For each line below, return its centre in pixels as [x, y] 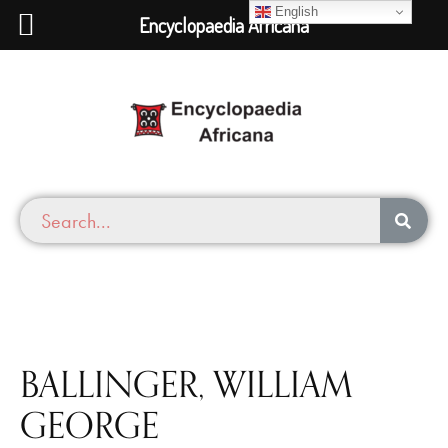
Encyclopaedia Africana [224, 25]
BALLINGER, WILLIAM [186, 384]
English [295, 11]
